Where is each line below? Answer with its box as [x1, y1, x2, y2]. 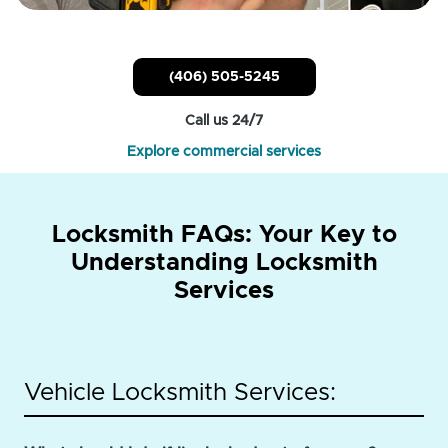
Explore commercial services [127, 145, 321, 160]
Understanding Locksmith [70, 251, 378, 276]
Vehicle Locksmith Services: [24, 381, 336, 406]
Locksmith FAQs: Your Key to [51, 223, 397, 248]
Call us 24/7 [185, 114, 263, 129]
